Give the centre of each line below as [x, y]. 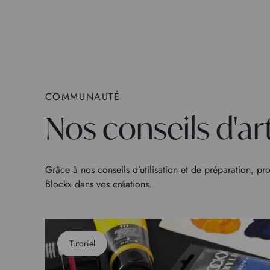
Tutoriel [82, 243]
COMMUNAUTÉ [83, 96]
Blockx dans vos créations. [98, 184]
